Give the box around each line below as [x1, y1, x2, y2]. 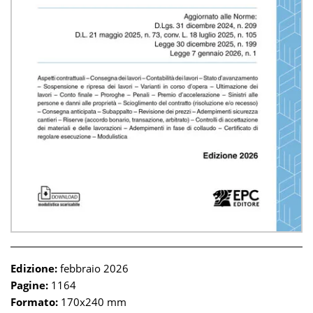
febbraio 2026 [57, 261, 129, 276]
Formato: [10, 295, 58, 310]
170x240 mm [58, 295, 126, 310]
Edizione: [10, 261, 57, 276]
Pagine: [10, 278, 48, 293]
